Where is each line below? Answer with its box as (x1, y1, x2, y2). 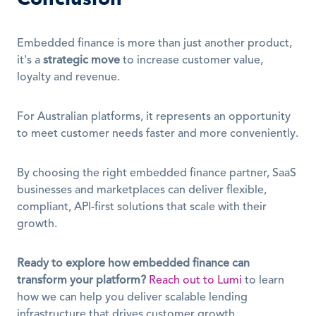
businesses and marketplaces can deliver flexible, (17, 185, 267, 196)
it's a (17, 55, 43, 66)
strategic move (43, 55, 120, 66)
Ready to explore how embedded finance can (17, 258, 250, 269)
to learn (242, 275, 284, 286)
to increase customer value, (120, 55, 263, 66)
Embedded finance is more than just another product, (17, 38, 292, 49)
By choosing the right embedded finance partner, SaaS (17, 168, 296, 179)
